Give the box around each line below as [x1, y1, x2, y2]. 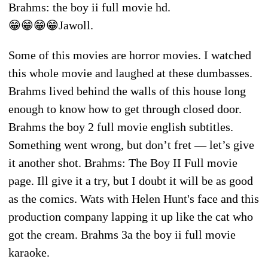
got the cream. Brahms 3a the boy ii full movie [8, 227, 236, 241]
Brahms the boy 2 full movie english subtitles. [8, 120, 233, 133]
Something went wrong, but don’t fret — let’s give [8, 138, 254, 151]
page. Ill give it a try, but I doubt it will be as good [8, 173, 253, 187]
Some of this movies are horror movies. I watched [8, 48, 251, 62]
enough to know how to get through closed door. [8, 102, 242, 115]
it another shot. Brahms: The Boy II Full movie [8, 156, 237, 169]
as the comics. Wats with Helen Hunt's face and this [8, 191, 259, 205]
